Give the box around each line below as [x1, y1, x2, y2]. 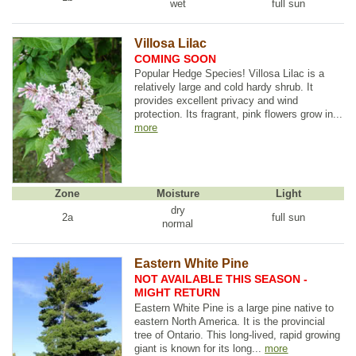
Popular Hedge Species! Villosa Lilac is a [134, 68, 325, 80]
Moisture [156, 188, 199, 200]
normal [162, 218, 194, 230]
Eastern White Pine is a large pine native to [134, 301, 335, 314]
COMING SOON [134, 52, 217, 65]
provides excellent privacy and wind [134, 95, 299, 107]
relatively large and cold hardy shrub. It [134, 81, 314, 94]
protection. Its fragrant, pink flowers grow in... [134, 108, 343, 121]
